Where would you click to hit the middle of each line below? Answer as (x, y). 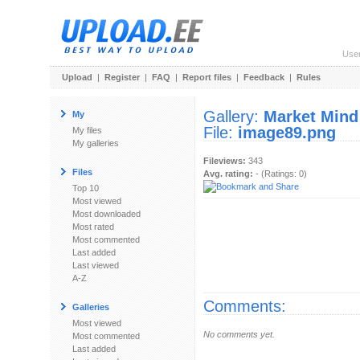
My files (87, 130)
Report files (207, 77)
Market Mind (311, 117)
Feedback (264, 77)
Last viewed (96, 265)
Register (122, 77)
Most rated (93, 227)
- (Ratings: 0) (280, 174)
